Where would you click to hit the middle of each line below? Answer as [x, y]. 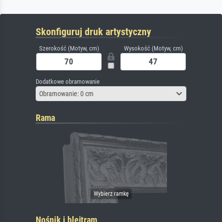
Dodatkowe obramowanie [68, 82]
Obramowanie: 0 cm [66, 93]
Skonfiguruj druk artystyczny [93, 32]
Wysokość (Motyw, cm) [153, 49]
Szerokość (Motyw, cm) [69, 49]
